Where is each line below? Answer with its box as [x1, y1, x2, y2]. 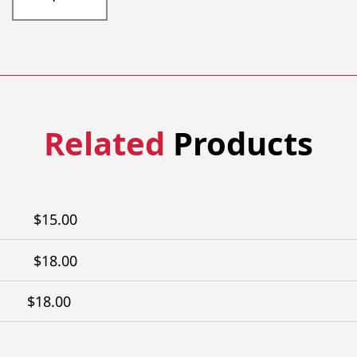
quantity [10, 39, 68, 59]
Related [44, 120, 165, 165]
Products [165, 120, 313, 165]
